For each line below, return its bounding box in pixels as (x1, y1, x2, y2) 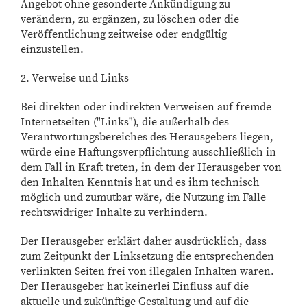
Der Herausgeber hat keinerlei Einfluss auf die (21, 280, 249, 293)
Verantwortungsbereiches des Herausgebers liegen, (21, 130, 273, 144)
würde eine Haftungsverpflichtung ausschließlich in (21, 145, 276, 159)
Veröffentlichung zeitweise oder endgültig (21, 27, 227, 41)
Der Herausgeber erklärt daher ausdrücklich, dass (21, 234, 267, 248)
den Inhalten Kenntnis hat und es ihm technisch (21, 175, 260, 189)
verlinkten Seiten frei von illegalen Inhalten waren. (21, 265, 274, 278)
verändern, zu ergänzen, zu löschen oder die (21, 12, 239, 26)
